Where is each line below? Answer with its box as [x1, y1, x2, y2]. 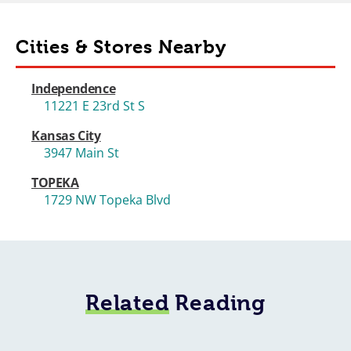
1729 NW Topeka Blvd [44, 190, 171, 208]
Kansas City [31, 126, 101, 144]
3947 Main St [44, 143, 119, 161]
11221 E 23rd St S [44, 96, 145, 114]
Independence [31, 79, 116, 97]
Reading [168, 290, 266, 316]
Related [85, 290, 169, 316]
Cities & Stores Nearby [16, 35, 226, 58]
